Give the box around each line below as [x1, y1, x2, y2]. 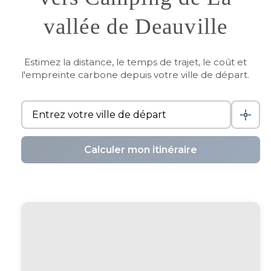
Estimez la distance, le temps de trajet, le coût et [24, 56, 247, 68]
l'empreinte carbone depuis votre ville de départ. [21, 69, 250, 81]
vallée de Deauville [43, 14, 227, 39]
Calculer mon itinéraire [84, 144, 197, 156]
